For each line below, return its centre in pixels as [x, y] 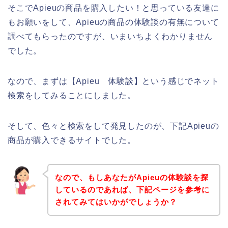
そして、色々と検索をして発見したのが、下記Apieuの [113, 126]
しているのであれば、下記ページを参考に [132, 189]
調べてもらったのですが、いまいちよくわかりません [110, 37]
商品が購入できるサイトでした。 [72, 140]
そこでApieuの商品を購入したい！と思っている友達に [113, 8]
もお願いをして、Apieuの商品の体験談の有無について [113, 22]
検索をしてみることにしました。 [72, 96]
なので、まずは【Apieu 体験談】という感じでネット [113, 81]
